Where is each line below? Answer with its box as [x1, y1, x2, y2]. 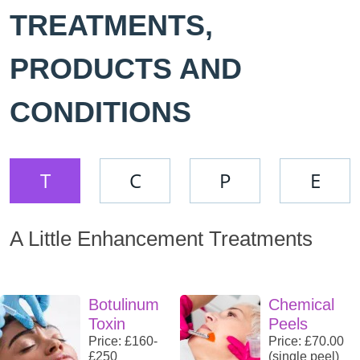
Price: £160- [88, 334, 157, 349]
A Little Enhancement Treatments [10, 227, 313, 252]
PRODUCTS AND [10, 52, 242, 86]
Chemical [268, 296, 334, 314]
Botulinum [88, 296, 159, 314]
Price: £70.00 [268, 334, 344, 349]
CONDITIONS [10, 96, 191, 129]
